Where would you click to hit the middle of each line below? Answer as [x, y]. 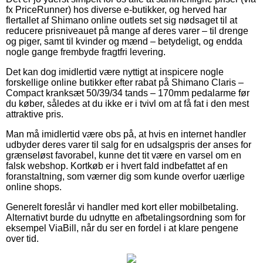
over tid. [22, 238]
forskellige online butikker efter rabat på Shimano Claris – [125, 82]
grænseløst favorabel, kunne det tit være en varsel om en [124, 155]
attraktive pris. [35, 114]
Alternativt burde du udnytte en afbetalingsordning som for [126, 217]
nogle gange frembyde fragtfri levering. [86, 52]
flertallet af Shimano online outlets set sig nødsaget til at [122, 20]
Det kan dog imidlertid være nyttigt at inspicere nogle [115, 72]
